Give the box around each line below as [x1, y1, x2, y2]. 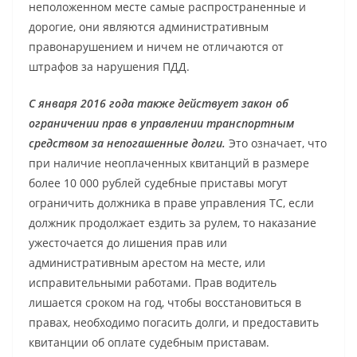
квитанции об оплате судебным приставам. [29, 334, 269, 350]
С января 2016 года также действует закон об [29, 95, 288, 111]
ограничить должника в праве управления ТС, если [29, 194, 314, 210]
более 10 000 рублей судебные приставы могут [29, 175, 288, 190]
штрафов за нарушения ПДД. [29, 58, 190, 74]
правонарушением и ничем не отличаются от [29, 38, 284, 54]
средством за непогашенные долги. [29, 135, 226, 151]
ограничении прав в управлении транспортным [29, 115, 294, 131]
